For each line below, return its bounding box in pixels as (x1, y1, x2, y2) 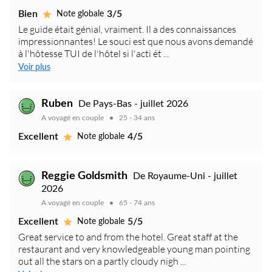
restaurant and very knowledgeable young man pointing (18, 243, 250, 256)
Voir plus (18, 63, 50, 72)
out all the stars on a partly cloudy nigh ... (18, 255, 186, 268)
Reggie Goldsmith (41, 171, 127, 182)
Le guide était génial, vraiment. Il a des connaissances (18, 23, 236, 36)
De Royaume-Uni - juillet (133, 171, 237, 182)
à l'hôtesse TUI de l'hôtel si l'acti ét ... (18, 47, 169, 60)
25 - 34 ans (119, 114, 155, 122)
